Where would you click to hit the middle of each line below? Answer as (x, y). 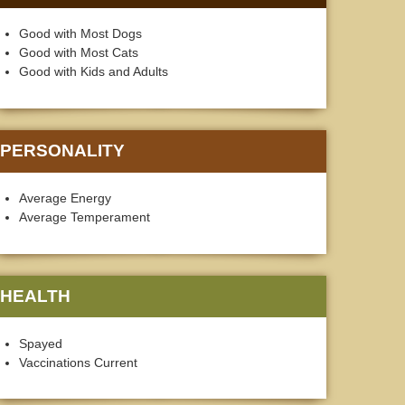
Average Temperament (85, 217)
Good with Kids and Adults (94, 72)
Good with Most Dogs (80, 34)
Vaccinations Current (78, 363)
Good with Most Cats (79, 53)
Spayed (41, 344)
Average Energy (65, 198)
